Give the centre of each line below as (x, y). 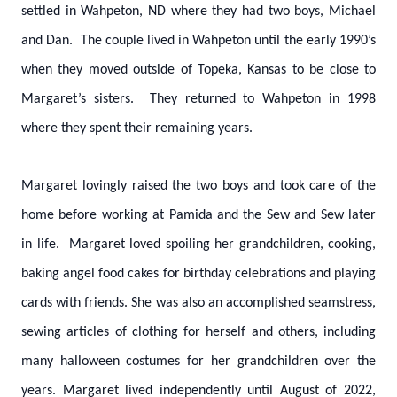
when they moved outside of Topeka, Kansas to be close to (198, 70)
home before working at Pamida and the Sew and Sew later (198, 215)
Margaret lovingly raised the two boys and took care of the (198, 186)
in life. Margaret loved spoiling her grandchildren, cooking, (198, 245)
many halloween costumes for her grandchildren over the (198, 362)
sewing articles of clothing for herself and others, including (198, 332)
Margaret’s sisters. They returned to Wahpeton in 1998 (198, 99)
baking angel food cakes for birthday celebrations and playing (198, 274)
